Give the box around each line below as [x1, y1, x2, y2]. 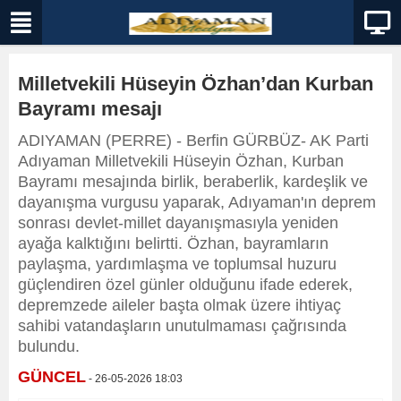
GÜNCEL [18, 368, 86, 386]
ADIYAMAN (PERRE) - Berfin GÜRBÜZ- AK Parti [18, 132, 369, 149]
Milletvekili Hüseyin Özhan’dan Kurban [18, 73, 373, 95]
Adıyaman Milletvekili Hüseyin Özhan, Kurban [18, 152, 344, 170]
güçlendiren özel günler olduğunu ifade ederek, [18, 276, 353, 294]
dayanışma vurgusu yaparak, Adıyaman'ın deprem [18, 193, 376, 211]
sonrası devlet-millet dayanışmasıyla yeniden [18, 214, 338, 232]
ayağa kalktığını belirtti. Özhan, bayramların [18, 235, 328, 252]
